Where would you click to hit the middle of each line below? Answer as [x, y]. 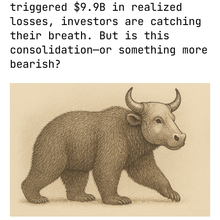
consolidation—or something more [109, 50]
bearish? [35, 64]
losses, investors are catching [106, 21]
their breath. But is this [90, 36]
